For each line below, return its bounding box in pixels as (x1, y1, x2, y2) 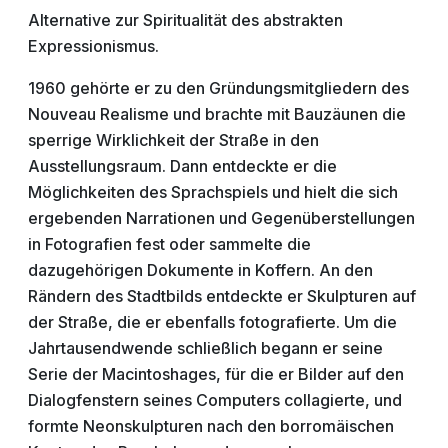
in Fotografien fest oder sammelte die (28, 234, 311, 254)
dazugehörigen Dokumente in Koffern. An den (28, 260, 373, 280)
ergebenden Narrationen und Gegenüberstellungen (28, 208, 415, 228)
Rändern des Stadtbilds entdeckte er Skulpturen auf (28, 286, 416, 306)
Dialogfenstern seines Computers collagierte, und (28, 390, 402, 410)
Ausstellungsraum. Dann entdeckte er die (28, 156, 337, 176)
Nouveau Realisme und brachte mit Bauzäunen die (28, 104, 406, 124)
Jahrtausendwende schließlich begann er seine (28, 338, 383, 358)
